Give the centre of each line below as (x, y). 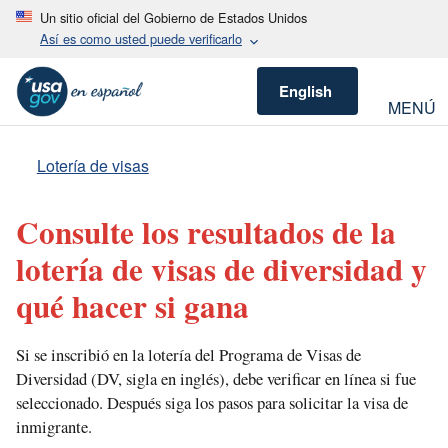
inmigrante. (54, 426)
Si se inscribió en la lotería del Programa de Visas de (188, 354)
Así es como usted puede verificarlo (141, 38)
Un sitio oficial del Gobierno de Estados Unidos (173, 17)
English (306, 91)
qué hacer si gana (132, 305)
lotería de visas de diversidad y (221, 268)
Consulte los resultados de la (206, 231)
